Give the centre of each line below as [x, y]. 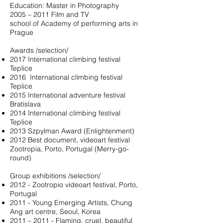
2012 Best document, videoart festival [70, 140]
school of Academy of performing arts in [75, 23]
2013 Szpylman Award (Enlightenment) [72, 131]
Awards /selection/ [39, 50]
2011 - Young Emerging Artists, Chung [71, 203]
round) [21, 158]
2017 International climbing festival [65, 59]
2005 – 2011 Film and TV [50, 14]
